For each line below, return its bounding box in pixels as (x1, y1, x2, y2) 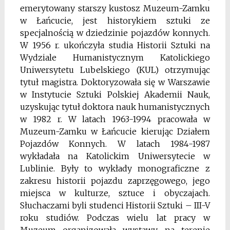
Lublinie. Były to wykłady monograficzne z (20, 163, 210, 174)
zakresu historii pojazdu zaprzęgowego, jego (20, 176, 210, 186)
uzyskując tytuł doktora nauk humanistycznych (20, 102, 210, 112)
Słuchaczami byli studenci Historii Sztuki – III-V (20, 200, 210, 211)
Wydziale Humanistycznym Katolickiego (20, 52, 210, 63)
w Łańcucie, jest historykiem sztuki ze (20, 15, 210, 26)
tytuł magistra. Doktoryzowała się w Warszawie (20, 77, 210, 88)
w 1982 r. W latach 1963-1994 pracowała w (20, 114, 210, 125)
